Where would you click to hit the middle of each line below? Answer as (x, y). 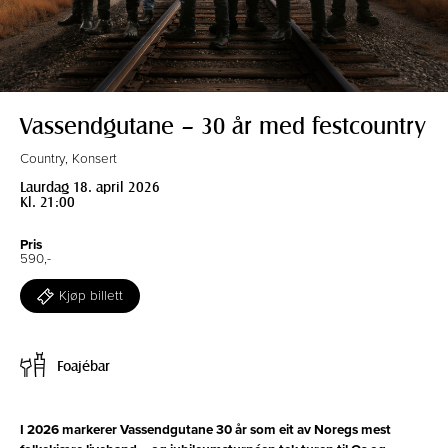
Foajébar (83, 364)
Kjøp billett (91, 296)
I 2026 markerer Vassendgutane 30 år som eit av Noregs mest (205, 429)
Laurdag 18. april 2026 (90, 186)
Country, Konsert (68, 158)
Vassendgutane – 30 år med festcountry (222, 124)
